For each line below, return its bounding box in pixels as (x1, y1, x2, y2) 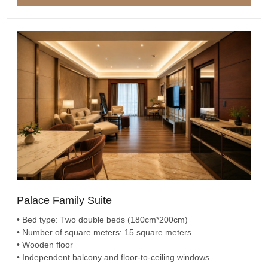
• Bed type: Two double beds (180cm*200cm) (17, 214, 188, 224)
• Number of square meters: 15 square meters (17, 227, 191, 237)
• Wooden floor (17, 239, 73, 249)
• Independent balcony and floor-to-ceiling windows (17, 252, 209, 262)
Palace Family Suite (17, 194, 112, 206)
